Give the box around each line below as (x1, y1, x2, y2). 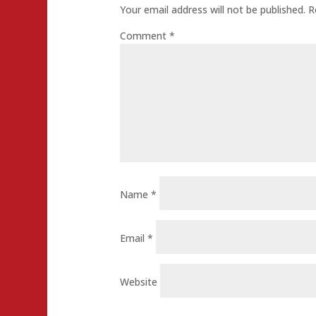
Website (119, 274, 157, 288)
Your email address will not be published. (119, 2, 305, 16)
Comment (119, 28, 169, 42)
